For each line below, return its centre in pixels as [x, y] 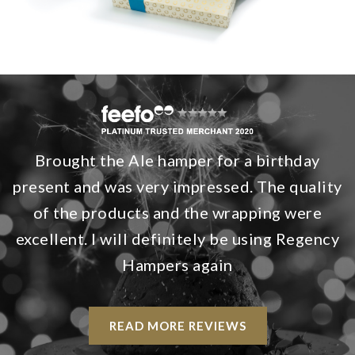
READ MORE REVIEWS [177, 326]
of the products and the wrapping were [177, 213]
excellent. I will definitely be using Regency [177, 239]
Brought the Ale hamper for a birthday [177, 160]
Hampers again [177, 265]
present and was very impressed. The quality [177, 187]
